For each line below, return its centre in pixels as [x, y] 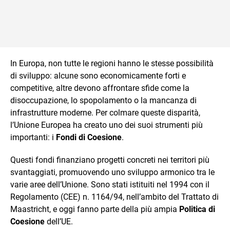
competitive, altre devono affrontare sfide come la [100, 88]
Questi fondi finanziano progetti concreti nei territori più [110, 160]
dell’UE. [59, 222]
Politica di [197, 209]
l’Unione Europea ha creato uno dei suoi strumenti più [107, 125]
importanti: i [33, 137]
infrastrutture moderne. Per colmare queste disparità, [105, 113]
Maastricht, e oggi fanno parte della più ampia [95, 209]
